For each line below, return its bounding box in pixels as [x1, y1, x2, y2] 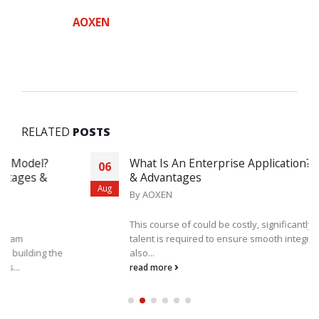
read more [61, 261, 105, 273]
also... [61, 246, 85, 259]
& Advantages [61, 169, 132, 185]
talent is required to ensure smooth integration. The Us [61, 231, 297, 245]
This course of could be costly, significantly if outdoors [61, 217, 293, 231]
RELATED [21, 123, 73, 140]
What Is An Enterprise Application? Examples [61, 155, 295, 171]
